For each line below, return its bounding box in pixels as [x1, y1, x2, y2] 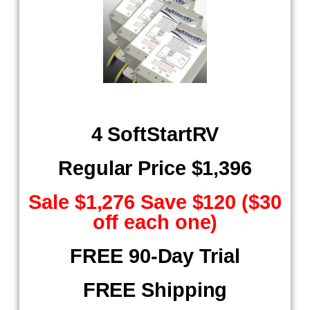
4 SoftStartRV [91, 123, 219, 145]
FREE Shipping [82, 279, 228, 301]
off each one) [92, 211, 218, 233]
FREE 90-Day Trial [70, 245, 240, 267]
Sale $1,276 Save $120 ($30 [28, 191, 282, 213]
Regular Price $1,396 [58, 157, 252, 179]
